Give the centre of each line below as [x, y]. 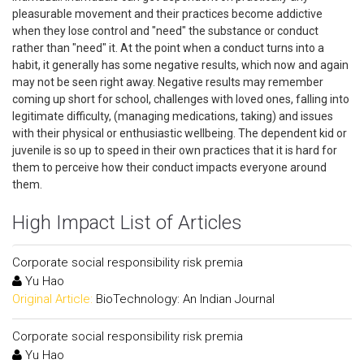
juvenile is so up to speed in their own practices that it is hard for [175, 150]
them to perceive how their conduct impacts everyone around [169, 167]
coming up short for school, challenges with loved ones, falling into [181, 99]
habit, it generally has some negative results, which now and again [180, 65]
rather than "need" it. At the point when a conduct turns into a [168, 48]
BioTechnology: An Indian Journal [185, 299]
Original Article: [52, 299]
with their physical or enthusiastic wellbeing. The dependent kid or [180, 133]
